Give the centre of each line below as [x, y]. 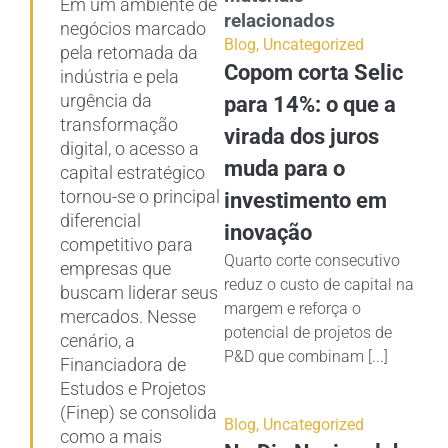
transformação [119, 124]
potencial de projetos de [308, 332]
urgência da [106, 100]
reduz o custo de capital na [319, 284]
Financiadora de [123, 364]
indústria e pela [119, 76]
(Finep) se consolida [138, 412]
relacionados [279, 20]
